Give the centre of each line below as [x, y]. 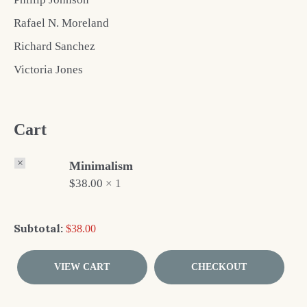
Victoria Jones [48, 69]
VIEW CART [82, 267]
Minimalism [101, 165]
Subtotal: [38, 228]
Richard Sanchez [54, 46]
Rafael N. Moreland [61, 23]
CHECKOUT [219, 267]
